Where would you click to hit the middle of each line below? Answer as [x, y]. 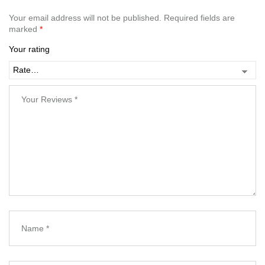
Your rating [29, 49]
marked [24, 29]
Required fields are [199, 18]
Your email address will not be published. [85, 18]
